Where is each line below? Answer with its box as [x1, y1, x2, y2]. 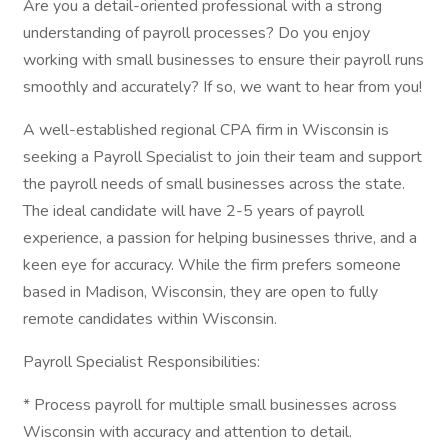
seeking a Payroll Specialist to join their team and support [23, 146, 422, 168]
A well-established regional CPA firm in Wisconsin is [23, 119, 389, 141]
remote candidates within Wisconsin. [23, 308, 277, 330]
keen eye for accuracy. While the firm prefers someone [23, 254, 401, 276]
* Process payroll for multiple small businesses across [23, 394, 397, 416]
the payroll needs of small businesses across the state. [23, 173, 405, 195]
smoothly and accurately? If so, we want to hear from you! [23, 76, 422, 98]
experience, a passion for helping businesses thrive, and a [23, 227, 417, 249]
